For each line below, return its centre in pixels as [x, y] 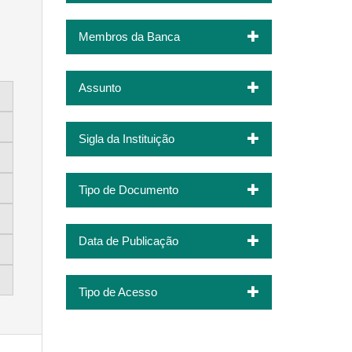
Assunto [99, 87]
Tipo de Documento [128, 189]
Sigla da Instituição [126, 138]
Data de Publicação [128, 240]
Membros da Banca [129, 36]
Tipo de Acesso [117, 291]
